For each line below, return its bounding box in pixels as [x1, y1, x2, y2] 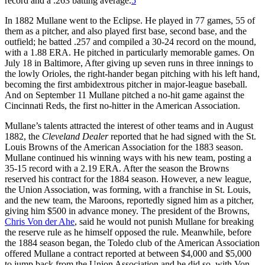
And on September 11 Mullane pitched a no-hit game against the [5, 89, 244, 100]
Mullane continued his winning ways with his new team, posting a [5, 152, 251, 163]
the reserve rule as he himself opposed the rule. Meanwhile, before [5, 227, 251, 237]
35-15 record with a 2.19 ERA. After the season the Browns [5, 163, 229, 173]
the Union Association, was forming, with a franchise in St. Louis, [5, 184, 251, 195]
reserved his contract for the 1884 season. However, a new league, [5, 173, 251, 184]
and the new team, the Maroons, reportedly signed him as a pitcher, [5, 195, 254, 205]
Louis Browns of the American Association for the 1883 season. [5, 141, 243, 152]
